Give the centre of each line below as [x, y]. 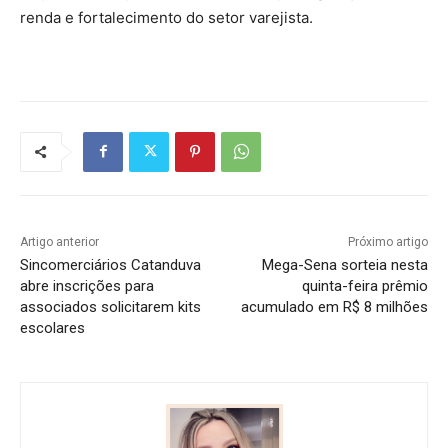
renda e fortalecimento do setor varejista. [166, 17]
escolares [52, 327]
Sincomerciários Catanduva [110, 264]
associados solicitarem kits [110, 306]
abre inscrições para [87, 285]
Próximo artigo [387, 241]
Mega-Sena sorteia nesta [344, 264]
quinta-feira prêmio [364, 285]
